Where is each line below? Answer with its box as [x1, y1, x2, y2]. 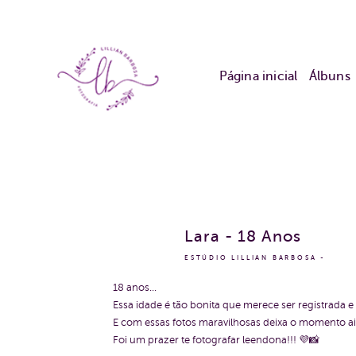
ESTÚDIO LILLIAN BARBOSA [184, 253, 317, 261]
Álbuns [308, 69, 350, 84]
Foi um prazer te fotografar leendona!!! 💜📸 [113, 334, 319, 346]
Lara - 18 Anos [184, 226, 301, 246]
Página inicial [219, 69, 298, 84]
